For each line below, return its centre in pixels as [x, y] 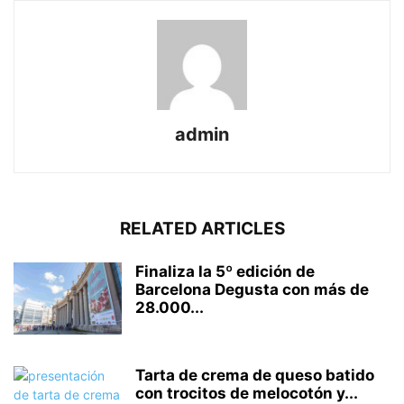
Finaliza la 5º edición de [225, 272]
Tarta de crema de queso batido [255, 376]
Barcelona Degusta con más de [252, 290]
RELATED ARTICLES [202, 229]
